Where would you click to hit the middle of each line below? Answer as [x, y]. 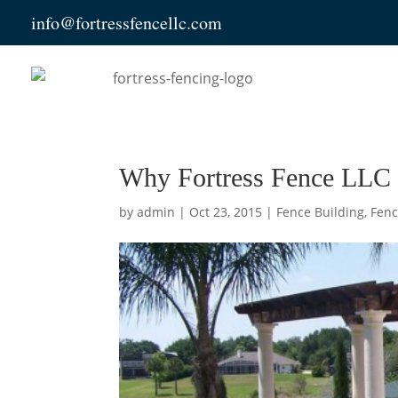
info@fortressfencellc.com [127, 23]
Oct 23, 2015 [226, 211]
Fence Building [321, 211]
